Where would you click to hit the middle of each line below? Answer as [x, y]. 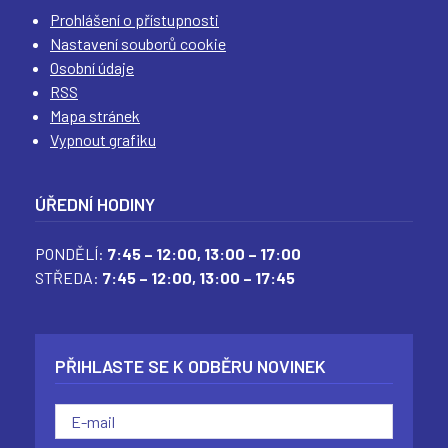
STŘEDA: [67, 277]
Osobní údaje [92, 67]
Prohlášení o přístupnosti [134, 19]
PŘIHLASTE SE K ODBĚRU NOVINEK [190, 366]
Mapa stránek [95, 115]
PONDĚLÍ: [71, 253]
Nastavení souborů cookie [138, 43]
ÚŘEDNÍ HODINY [95, 204]
